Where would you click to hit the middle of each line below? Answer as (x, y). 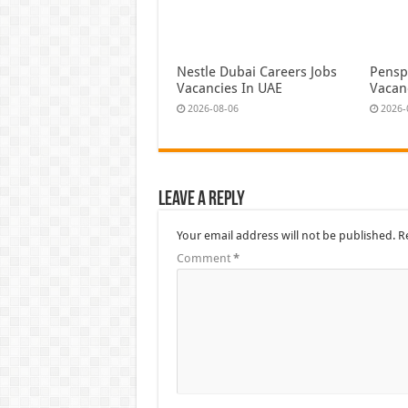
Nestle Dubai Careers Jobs (256, 72)
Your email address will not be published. (286, 236)
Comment (204, 259)
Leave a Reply (201, 200)
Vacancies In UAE (229, 89)
